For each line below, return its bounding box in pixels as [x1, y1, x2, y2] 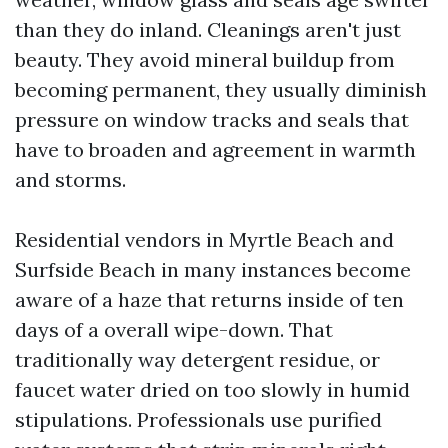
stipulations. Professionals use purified [15, 407, 382, 432]
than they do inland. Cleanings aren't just [15, 17, 401, 42]
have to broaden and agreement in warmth [15, 137, 416, 162]
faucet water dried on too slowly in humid [15, 377, 410, 402]
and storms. [15, 167, 126, 192]
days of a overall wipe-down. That [15, 317, 333, 342]
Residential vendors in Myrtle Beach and [15, 227, 394, 252]
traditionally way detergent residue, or [15, 347, 380, 372]
